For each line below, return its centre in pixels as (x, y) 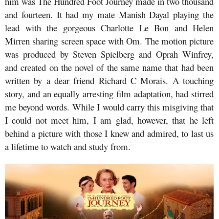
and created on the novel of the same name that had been (109, 67)
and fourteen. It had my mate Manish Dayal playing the (109, 15)
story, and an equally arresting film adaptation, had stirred (109, 94)
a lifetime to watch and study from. (69, 147)
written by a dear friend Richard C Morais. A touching (109, 81)
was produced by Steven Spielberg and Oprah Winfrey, (109, 54)
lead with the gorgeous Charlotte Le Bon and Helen (109, 28)
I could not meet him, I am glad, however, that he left (109, 120)
